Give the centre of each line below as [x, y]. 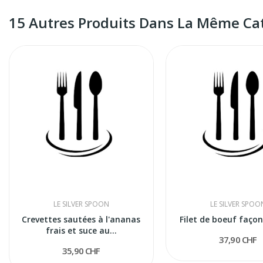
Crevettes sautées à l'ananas [81, 220]
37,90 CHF [238, 240]
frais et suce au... [81, 231]
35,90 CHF [81, 251]
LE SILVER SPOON [81, 204]
